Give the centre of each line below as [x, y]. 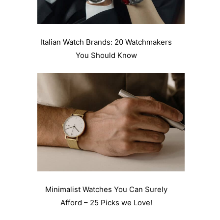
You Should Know [106, 55]
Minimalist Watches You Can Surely [106, 189]
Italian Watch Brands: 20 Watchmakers [106, 42]
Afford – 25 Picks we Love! [106, 202]
